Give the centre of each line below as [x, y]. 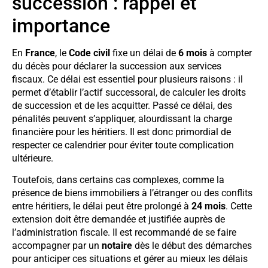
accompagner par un [57, 245]
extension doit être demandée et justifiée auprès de [118, 219]
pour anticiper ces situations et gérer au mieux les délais [130, 258]
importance [61, 25]
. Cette [239, 206]
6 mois [193, 53]
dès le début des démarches [192, 245]
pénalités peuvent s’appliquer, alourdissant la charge [122, 118]
